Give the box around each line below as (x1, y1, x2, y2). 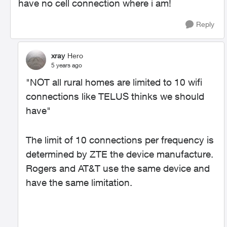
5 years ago (51, 61, 82, 69)
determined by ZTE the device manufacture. (26, 148, 213, 160)
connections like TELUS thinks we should (26, 91, 204, 102)
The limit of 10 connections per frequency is (26, 134, 214, 145)
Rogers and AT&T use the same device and (26, 163, 210, 174)
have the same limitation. (26, 177, 132, 188)
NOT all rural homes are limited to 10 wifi (30, 77, 202, 88)
